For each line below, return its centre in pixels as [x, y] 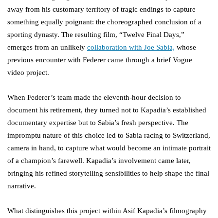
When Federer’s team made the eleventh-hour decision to [94, 97]
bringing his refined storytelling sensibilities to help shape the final [108, 173]
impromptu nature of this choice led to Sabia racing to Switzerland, [109, 135]
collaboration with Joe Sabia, [131, 47]
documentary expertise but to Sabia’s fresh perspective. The [98, 123]
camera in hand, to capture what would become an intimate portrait [109, 148]
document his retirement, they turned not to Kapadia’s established [107, 110]
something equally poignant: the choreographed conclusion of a [104, 22]
